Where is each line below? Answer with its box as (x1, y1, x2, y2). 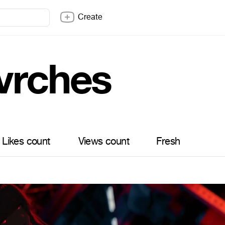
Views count (78, 135, 129, 148)
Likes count (2, 135, 50, 148)
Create (78, 12, 102, 22)
